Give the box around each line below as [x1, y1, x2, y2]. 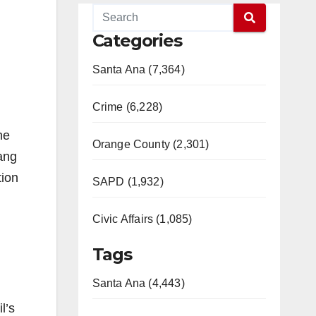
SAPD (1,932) [92, 176, 164, 188]
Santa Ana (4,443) [92, 277, 185, 289]
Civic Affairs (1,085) [92, 213, 193, 225]
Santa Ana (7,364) [92, 63, 185, 75]
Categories [92, 30, 182, 51]
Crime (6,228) [92, 101, 163, 113]
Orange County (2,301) [92, 138, 209, 150]
